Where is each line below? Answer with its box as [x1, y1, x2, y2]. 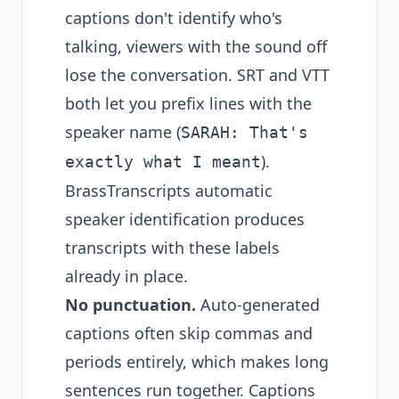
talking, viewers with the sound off [65, 36, 327, 57]
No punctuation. [65, 294, 196, 315]
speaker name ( [65, 121, 181, 142]
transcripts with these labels [65, 237, 280, 258]
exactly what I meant [65, 152, 261, 171]
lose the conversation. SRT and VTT [65, 64, 330, 85]
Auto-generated [196, 294, 320, 315]
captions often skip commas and [65, 322, 313, 344]
